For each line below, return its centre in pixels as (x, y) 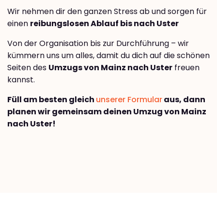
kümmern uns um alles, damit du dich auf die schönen (108, 56)
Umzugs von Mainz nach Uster (110, 68)
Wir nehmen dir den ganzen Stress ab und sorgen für (107, 12)
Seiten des (28, 68)
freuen (186, 68)
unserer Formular (129, 100)
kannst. (21, 80)
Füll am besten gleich (52, 100)
